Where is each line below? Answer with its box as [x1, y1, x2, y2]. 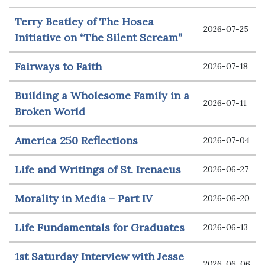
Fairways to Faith [15, 59, 102, 73]
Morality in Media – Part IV [15, 191, 153, 205]
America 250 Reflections [15, 133, 138, 147]
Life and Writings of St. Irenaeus [15, 162, 181, 176]
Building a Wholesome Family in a [15, 88, 189, 102]
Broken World [15, 104, 85, 118]
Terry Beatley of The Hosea [15, 14, 154, 28]
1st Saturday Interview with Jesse [15, 249, 184, 263]
